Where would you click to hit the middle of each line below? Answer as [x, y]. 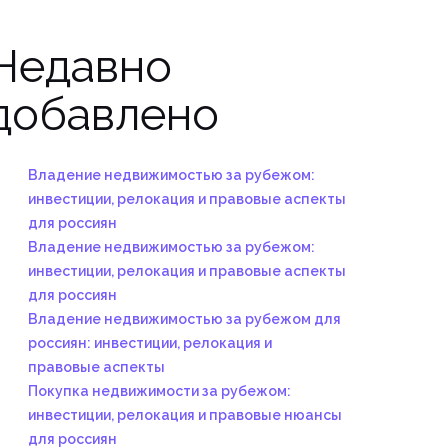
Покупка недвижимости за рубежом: [159, 391]
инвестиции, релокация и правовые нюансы [185, 415]
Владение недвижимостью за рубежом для [184, 319]
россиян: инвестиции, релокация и [150, 343]
